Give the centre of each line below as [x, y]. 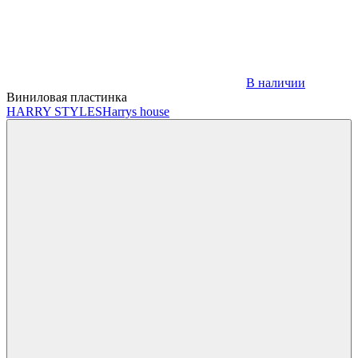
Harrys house [136, 111]
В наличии [276, 82]
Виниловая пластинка [67, 97]
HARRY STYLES [54, 111]
